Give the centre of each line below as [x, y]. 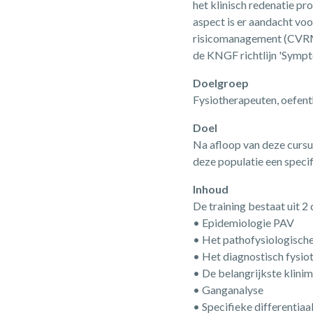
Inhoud [211, 189]
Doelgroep [221, 83]
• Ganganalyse [228, 290]
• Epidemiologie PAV [244, 223]
